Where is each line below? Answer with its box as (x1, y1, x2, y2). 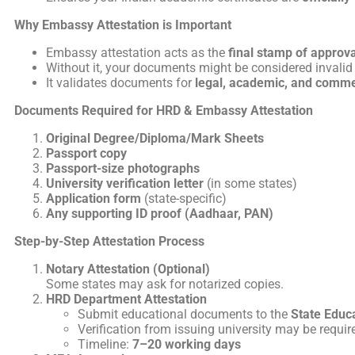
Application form (46, 190, 141, 206)
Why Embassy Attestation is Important (14, 17, 231, 32)
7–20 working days (132, 336, 241, 352)
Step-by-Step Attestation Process (14, 233, 204, 249)
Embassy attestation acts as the (46, 44, 228, 60)
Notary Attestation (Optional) (46, 261, 210, 277)
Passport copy (46, 145, 127, 161)
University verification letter (46, 175, 204, 191)
